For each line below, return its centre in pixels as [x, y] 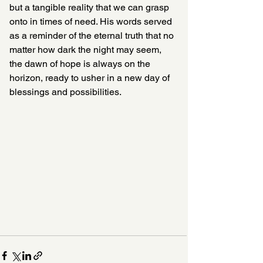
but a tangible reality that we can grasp [90, 7]
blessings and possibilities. [65, 92]
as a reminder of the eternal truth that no [93, 36]
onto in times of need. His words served [92, 21]
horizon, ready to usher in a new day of [91, 78]
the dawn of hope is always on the [81, 64]
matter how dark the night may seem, [87, 50]
